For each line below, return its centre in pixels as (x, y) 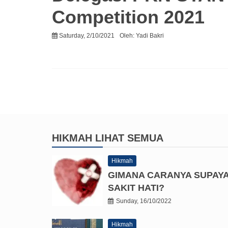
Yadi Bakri (150, 36)
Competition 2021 (128, 17)
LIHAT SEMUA (129, 138)
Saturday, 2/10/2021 (87, 36)
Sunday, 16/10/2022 (144, 201)
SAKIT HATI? (136, 188)
